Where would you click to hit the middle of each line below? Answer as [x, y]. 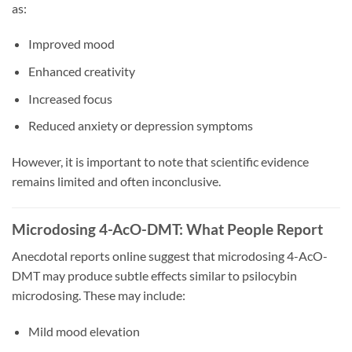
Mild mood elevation [84, 332]
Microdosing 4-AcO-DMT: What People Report [167, 229]
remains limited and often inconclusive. [116, 181]
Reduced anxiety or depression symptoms [140, 126]
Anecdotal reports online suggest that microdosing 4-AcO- [170, 256]
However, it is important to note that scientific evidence [160, 162]
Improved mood [71, 44]
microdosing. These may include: [99, 295]
